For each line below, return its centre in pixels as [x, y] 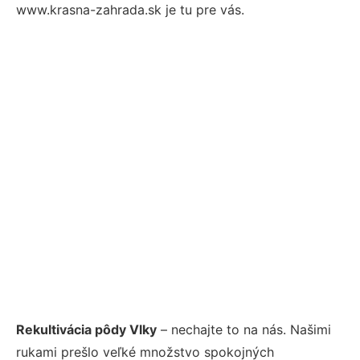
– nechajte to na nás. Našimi [244, 329]
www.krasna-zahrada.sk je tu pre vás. [130, 10]
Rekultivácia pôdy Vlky [86, 329]
